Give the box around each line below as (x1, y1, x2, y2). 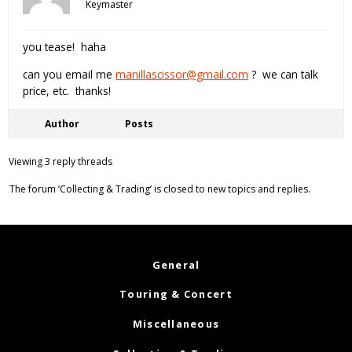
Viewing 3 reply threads (9, 154, 112, 168)
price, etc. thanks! (23, 82, 111, 98)
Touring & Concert (119, 287, 233, 302)
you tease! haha (23, 39, 106, 55)
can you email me (23, 66, 115, 82)
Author (45, 116, 79, 130)
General (152, 257, 200, 272)
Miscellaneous (132, 316, 220, 331)
